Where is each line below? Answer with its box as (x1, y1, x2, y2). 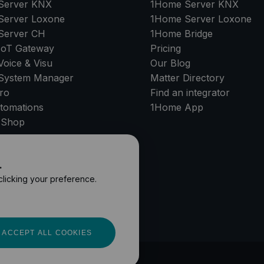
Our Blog (150, 57, 191, 70)
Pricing (150, 42, 181, 55)
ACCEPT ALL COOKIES (2, 229, 92, 237)
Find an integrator (150, 87, 230, 99)
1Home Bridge (150, 28, 213, 40)
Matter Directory (150, 72, 225, 84)
